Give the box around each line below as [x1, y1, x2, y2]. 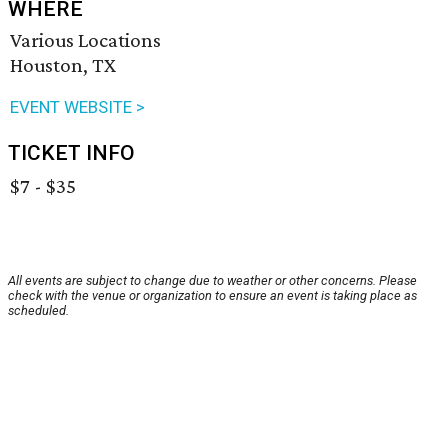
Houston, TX [10, 53, 116, 78]
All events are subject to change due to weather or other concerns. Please [8, 273, 417, 289]
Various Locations [10, 28, 161, 53]
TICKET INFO [8, 141, 135, 166]
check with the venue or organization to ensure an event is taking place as [8, 288, 417, 304]
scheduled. [8, 303, 69, 319]
